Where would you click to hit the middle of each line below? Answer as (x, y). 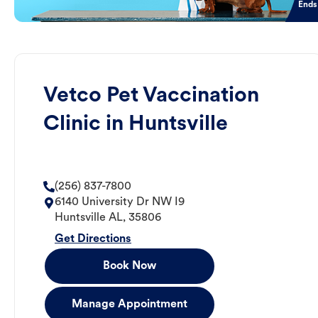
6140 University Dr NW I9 (120, 203)
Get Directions (93, 240)
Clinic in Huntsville (136, 125)
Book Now (130, 267)
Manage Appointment (130, 305)
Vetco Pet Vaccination (151, 97)
